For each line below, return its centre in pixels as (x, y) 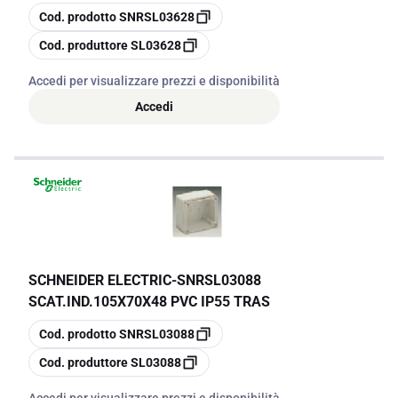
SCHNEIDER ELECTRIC (100, 280)
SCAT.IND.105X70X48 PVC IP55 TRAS (149, 302)
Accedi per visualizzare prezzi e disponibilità (154, 81)
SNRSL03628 (157, 17)
